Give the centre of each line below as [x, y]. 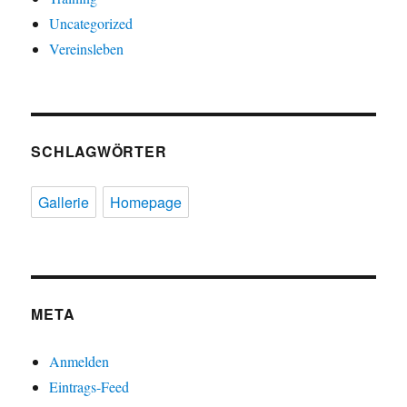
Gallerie [64, 203]
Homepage [146, 203]
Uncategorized [91, 24]
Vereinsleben [87, 49]
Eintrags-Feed [89, 387]
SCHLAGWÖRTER [99, 152]
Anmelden [79, 362]
